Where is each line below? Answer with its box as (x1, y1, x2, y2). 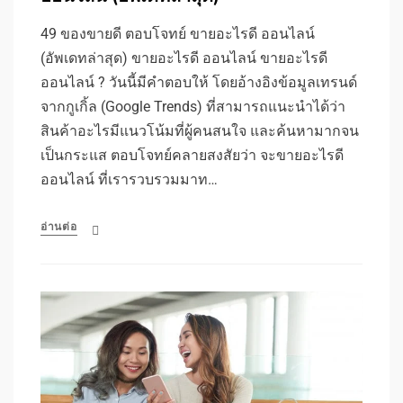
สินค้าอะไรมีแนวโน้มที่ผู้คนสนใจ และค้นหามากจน (40, 122, 359, 139)
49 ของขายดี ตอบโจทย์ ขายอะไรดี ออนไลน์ (40, 25, 315, 42)
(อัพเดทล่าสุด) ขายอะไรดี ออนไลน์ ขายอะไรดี (40, 49, 327, 67)
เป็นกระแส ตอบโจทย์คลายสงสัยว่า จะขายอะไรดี (40, 147, 344, 164)
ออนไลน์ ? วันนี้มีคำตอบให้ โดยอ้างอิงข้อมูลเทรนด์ (40, 74, 357, 91)
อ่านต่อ (40, 220, 77, 233)
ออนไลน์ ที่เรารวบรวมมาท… (40, 171, 218, 188)
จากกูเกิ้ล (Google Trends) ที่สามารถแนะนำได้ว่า (40, 98, 345, 115)
